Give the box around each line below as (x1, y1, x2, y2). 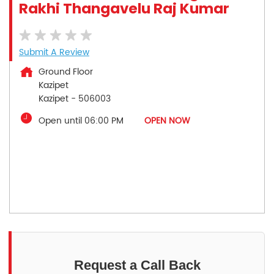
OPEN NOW (144, 113, 190, 128)
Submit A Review (19, 45, 89, 59)
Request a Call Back (73, 257, 201, 273)
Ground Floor (39, 64, 93, 79)
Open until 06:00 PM (39, 113, 124, 128)
